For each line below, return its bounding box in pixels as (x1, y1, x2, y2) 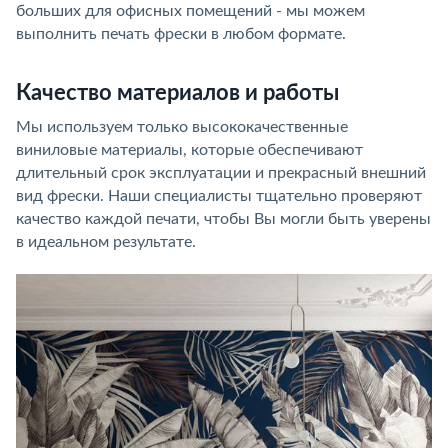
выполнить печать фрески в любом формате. (16, 26, 346, 42)
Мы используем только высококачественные (16, 119, 348, 135)
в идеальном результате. (16, 234, 196, 250)
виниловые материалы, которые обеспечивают (16, 142, 363, 158)
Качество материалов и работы (16, 82, 339, 104)
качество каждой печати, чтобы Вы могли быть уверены (16, 211, 431, 227)
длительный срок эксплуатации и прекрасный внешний (16, 165, 426, 181)
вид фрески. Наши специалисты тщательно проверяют (16, 188, 422, 204)
